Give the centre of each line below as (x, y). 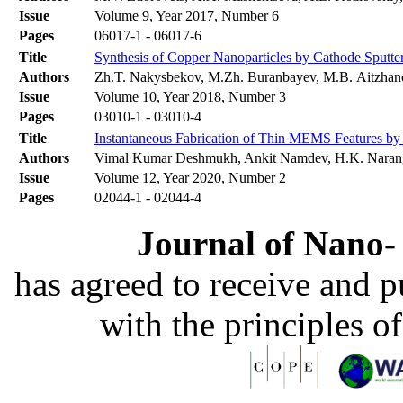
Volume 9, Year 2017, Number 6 (187, 16)
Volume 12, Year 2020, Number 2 (190, 178)
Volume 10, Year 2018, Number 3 (190, 97)
